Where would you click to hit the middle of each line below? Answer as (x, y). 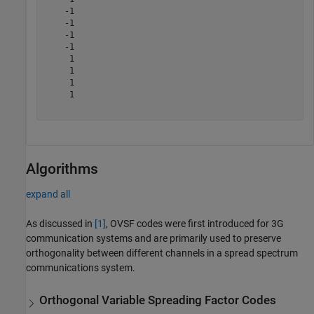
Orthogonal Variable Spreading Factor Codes (158, 300)
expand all (48, 194)
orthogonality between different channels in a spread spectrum (162, 253)
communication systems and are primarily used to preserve (153, 239)
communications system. (81, 268)
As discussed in (60, 224)
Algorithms (62, 169)
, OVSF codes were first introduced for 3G (195, 224)
